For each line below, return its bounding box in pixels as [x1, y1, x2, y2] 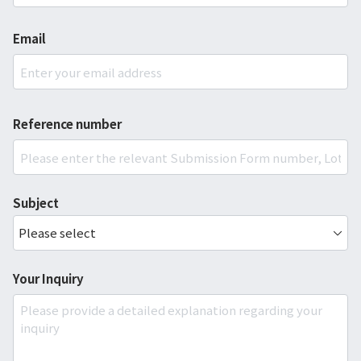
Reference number [13, 115, 122, 132]
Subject [13, 194, 59, 211]
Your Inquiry [13, 270, 84, 287]
